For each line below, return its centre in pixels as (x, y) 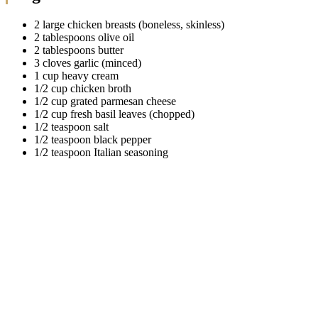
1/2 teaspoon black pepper (93, 139)
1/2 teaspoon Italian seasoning (101, 152)
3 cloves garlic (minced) (88, 62)
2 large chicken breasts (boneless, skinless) (129, 24)
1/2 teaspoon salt (71, 126)
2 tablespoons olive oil (84, 37)
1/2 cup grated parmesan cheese (105, 101)
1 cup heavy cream (76, 75)
